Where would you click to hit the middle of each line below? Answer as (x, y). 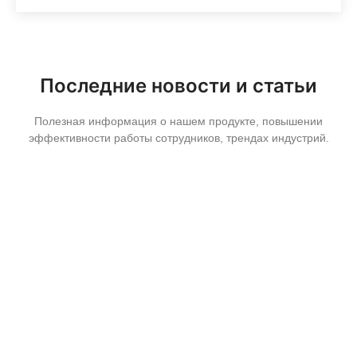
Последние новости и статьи (178, 86)
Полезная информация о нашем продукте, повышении (178, 122)
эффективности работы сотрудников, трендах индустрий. (178, 138)
